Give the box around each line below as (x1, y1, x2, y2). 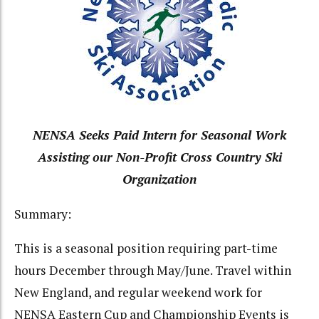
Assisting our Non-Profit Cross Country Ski (37, 149, 282, 166)
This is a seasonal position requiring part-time (14, 240, 278, 257)
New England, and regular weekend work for (14, 284, 262, 301)
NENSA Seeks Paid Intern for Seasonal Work (33, 127, 286, 144)
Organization (122, 171, 197, 188)
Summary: (14, 205, 71, 222)
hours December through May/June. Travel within (14, 262, 291, 279)
